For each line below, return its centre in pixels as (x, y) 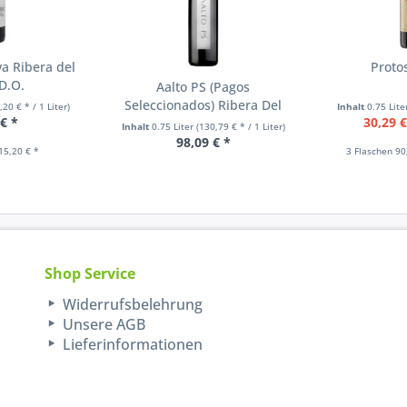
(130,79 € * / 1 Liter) (240, 127)
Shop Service (90, 274)
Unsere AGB (103, 325)
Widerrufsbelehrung (131, 305)
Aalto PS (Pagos (203, 87)
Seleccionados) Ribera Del (203, 105)
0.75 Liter (174, 127)
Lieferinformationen (131, 345)
